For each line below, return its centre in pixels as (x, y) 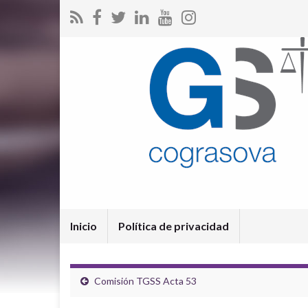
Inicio (84, 226)
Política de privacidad (174, 226)
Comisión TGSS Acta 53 (145, 281)
